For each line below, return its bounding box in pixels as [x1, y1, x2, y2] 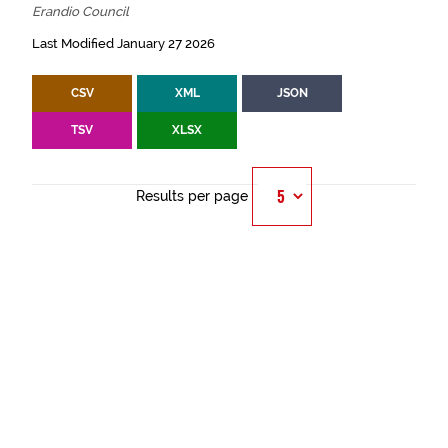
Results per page [136, 188, 248, 205]
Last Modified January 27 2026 [32, 36, 215, 52]
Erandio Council [32, 4, 129, 20]
